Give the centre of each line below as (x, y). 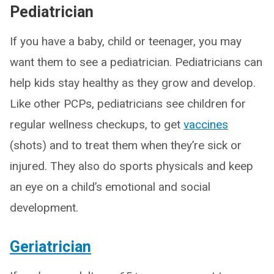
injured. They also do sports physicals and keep (131, 166)
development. (44, 208)
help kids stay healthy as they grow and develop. (133, 83)
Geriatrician (50, 247)
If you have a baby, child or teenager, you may (126, 41)
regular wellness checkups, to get (97, 124)
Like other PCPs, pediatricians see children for (128, 104)
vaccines (206, 124)
